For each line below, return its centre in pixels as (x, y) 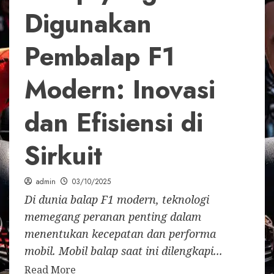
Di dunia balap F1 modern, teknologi (117, 200)
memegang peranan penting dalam (113, 217)
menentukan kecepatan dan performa (120, 234)
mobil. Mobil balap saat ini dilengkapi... (124, 251)
